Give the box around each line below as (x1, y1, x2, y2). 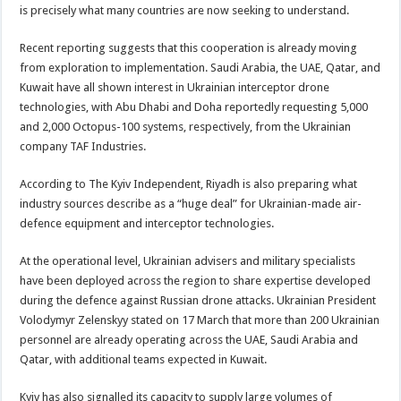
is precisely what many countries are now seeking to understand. (20, 3, 350, 17)
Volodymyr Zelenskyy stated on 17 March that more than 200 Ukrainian (20, 312, 380, 327)
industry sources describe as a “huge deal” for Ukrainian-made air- (20, 196, 363, 210)
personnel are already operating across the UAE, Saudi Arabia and (20, 332, 359, 346)
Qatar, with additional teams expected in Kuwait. (20, 352, 268, 366)
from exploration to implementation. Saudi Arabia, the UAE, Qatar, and (20, 60, 381, 74)
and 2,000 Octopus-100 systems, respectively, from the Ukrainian (20, 119, 352, 133)
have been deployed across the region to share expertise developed (20, 273, 371, 287)
